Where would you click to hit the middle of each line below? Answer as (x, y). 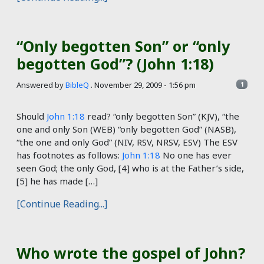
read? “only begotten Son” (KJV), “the (162, 116)
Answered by (41, 85)
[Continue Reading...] (62, 204)
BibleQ (77, 85)
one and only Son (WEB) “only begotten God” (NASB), (126, 129)
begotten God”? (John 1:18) (115, 64)
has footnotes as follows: (69, 155)
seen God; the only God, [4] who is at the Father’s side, (130, 168)
